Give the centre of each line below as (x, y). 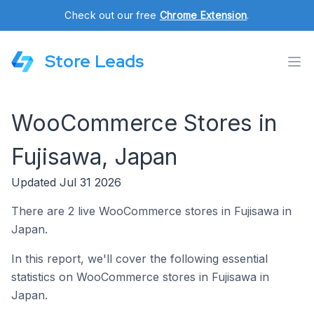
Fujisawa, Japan (94, 157)
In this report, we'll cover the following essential (139, 259)
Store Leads (94, 61)
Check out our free (112, 15)
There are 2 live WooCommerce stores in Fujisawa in (151, 211)
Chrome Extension (203, 15)
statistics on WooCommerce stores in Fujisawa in (140, 277)
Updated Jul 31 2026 (66, 182)
